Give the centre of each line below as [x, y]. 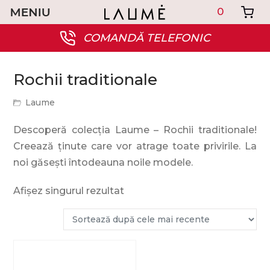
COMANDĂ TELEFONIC [146, 38]
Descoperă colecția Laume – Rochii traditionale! [135, 130]
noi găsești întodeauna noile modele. [103, 162]
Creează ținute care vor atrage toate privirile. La [135, 146]
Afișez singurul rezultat [69, 191]
